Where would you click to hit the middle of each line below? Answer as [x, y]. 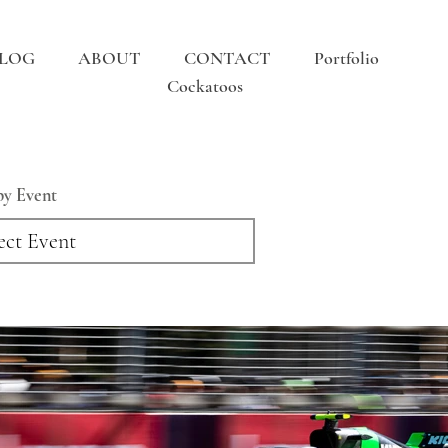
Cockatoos [204, 86]
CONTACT [228, 58]
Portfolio [347, 58]
